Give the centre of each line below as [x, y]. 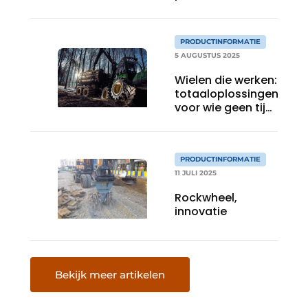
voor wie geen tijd [224, 107]
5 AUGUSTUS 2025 [207, 55]
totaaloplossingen [227, 93]
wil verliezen [208, 121]
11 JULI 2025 [196, 173]
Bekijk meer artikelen [110, 274]
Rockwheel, [206, 198]
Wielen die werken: [226, 80]
